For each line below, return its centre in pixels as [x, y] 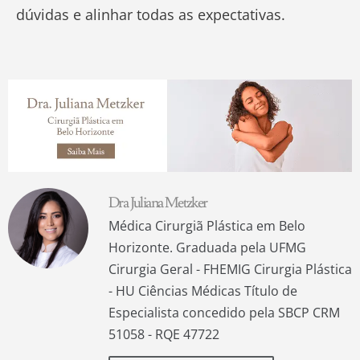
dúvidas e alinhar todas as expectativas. [151, 15]
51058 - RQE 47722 [164, 335]
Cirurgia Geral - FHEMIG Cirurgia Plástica [230, 270]
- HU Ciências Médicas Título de [203, 291]
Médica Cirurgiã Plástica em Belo [207, 226]
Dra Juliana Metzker [158, 203]
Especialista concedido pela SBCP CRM [224, 313]
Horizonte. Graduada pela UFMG [207, 248]
